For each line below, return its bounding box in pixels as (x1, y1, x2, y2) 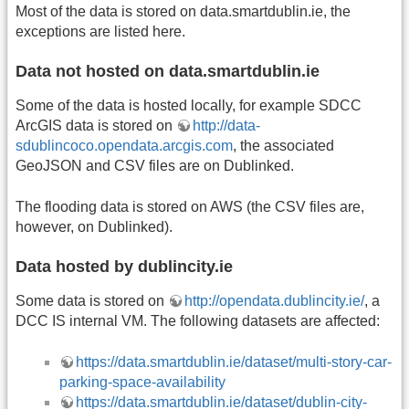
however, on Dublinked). (16, 218, 173, 235)
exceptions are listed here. (16, 24, 185, 40)
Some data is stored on (16, 293, 168, 309)
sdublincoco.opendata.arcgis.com (16, 138, 233, 154)
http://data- (193, 118, 260, 134)
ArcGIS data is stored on (16, 118, 176, 134)
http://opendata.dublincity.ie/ (184, 293, 364, 309)
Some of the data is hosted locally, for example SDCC (16, 98, 362, 114)
